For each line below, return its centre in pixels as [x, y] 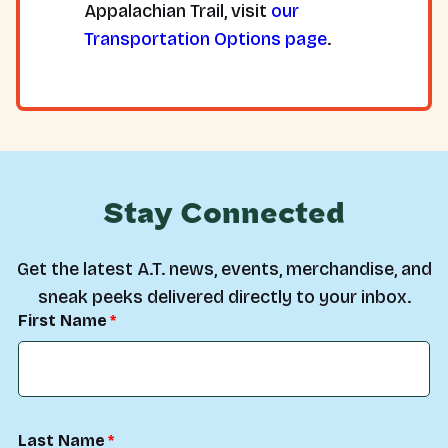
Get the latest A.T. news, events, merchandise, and [224, 269]
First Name [62, 320]
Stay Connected [224, 214]
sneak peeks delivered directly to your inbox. [224, 297]
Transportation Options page [205, 39]
